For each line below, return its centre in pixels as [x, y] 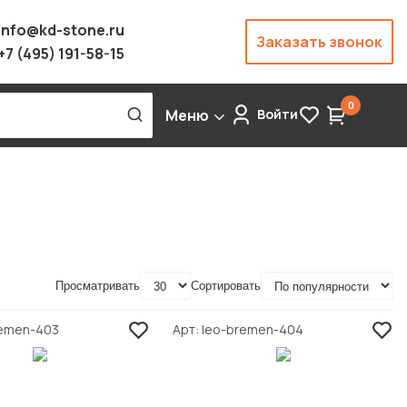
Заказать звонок [319, 42]
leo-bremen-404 [253, 329]
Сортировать [226, 286]
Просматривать [98, 286]
